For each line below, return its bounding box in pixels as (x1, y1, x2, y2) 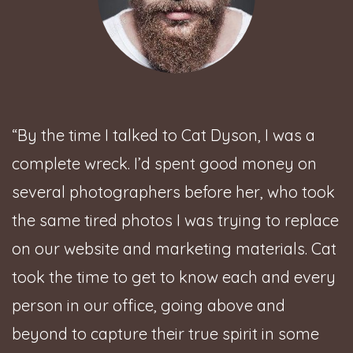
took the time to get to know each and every (12, 266, 336, 287)
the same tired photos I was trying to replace (12, 210, 339, 230)
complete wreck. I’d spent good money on (12, 153, 317, 173)
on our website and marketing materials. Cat (12, 238, 336, 258)
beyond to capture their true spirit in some (12, 323, 319, 344)
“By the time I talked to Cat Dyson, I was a (12, 124, 315, 145)
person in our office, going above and (12, 295, 285, 315)
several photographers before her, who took (12, 181, 335, 202)
